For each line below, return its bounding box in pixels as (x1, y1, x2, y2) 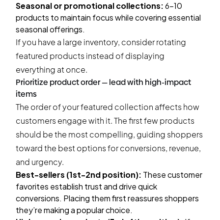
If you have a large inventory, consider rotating (16, 37, 186, 47)
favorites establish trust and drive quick (16, 181, 157, 192)
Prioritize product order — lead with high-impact (16, 78, 191, 87)
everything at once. (16, 64, 87, 75)
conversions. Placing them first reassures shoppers (16, 193, 199, 203)
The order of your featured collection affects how (16, 102, 199, 112)
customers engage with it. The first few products (16, 115, 194, 126)
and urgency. (16, 157, 64, 167)
